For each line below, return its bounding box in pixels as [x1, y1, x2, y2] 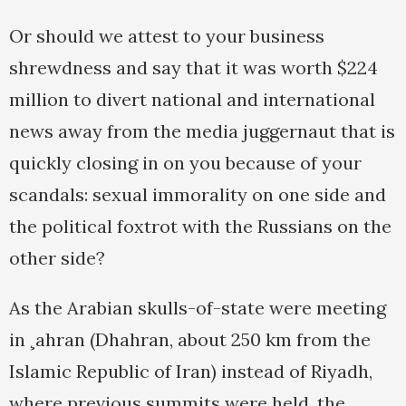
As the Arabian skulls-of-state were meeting [9, 296, 386, 320]
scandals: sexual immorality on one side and [9, 183, 386, 207]
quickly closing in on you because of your [9, 151, 362, 175]
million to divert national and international [9, 88, 375, 111]
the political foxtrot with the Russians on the [9, 215, 391, 238]
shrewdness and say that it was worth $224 [9, 56, 378, 80]
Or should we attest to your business [9, 24, 324, 48]
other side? [9, 246, 105, 270]
